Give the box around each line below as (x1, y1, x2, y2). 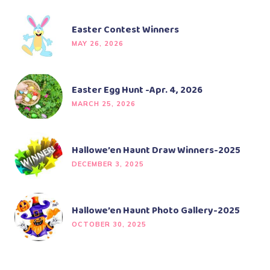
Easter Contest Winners (72, 22, 179, 38)
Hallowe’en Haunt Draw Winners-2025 (72, 143, 240, 159)
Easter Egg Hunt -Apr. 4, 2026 (72, 83, 202, 98)
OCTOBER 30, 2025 (72, 220, 146, 229)
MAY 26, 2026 (72, 39, 124, 48)
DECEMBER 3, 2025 (72, 160, 144, 169)
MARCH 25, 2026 (72, 99, 136, 108)
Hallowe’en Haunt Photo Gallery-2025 (72, 203, 240, 219)
